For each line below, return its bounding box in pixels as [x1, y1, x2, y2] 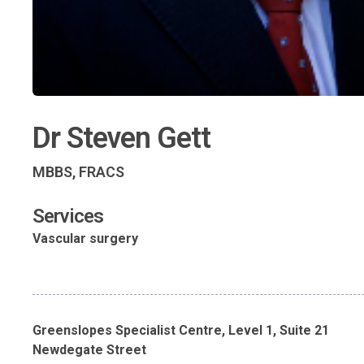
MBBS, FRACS [32, 163, 124, 181]
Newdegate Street [32, 342, 146, 358]
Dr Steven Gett [32, 121, 210, 156]
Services [32, 205, 103, 228]
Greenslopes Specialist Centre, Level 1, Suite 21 [32, 323, 329, 339]
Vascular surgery [32, 231, 138, 247]
